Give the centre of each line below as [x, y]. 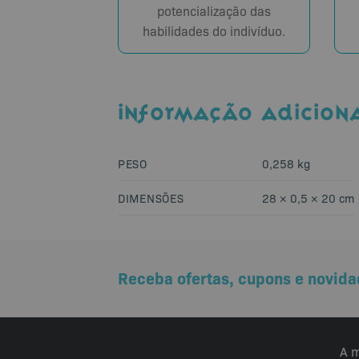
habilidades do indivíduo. [214, 31]
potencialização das [214, 11]
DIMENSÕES [151, 198]
